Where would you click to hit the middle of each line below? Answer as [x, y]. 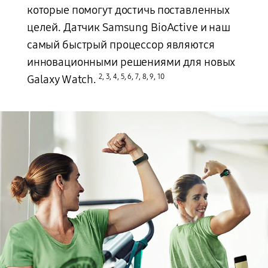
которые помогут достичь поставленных [128, 10]
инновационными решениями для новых [131, 63]
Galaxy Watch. [63, 80]
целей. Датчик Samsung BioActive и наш [128, 28]
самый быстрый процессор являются [121, 45]
